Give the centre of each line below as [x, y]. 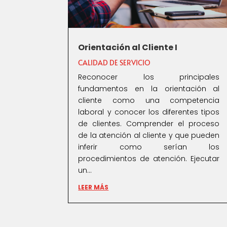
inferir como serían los [149, 147]
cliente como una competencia [149, 101]
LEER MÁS [93, 187]
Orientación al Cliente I [128, 48]
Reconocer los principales [149, 77]
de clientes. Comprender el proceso [149, 124]
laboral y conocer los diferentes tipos [149, 112]
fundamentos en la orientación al [149, 89]
